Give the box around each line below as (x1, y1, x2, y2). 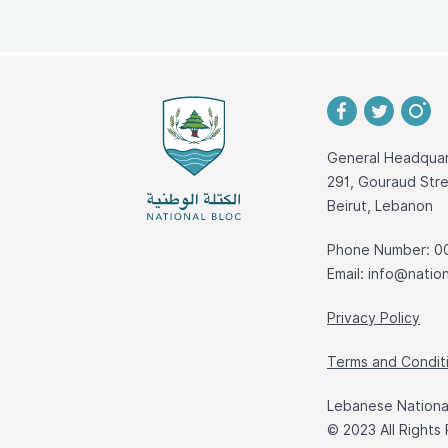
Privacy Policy (327, 310, 420, 326)
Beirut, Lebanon (327, 198, 433, 214)
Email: (327, 266, 368, 282)
